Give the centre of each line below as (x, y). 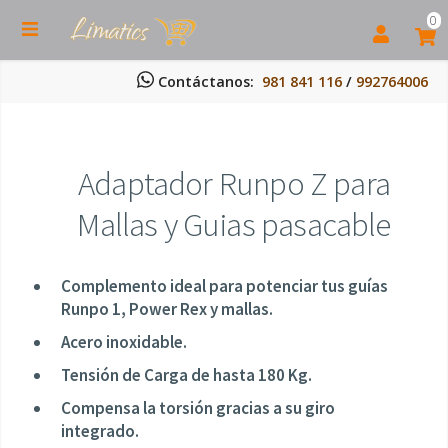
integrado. (99, 430)
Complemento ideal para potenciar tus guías (224, 285)
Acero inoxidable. (123, 341)
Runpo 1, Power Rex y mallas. (166, 308)
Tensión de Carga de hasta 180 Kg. (186, 374)
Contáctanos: (208, 81)
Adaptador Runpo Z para (234, 184)
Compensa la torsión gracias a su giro (197, 407)
